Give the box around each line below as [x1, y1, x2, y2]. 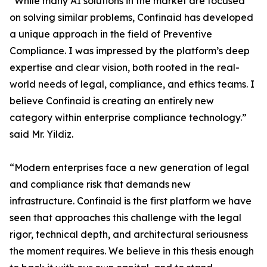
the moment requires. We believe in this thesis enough [10, 245, 254, 257]
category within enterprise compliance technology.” [10, 111, 247, 124]
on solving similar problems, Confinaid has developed [10, 11, 253, 24]
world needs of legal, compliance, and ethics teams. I [10, 78, 254, 91]
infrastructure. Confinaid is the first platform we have [10, 195, 252, 207]
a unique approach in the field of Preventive [10, 28, 212, 41]
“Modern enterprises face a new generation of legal [10, 162, 249, 174]
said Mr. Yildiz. [10, 128, 73, 141]
